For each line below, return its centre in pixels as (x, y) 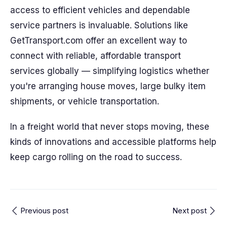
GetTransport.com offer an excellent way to (99, 41)
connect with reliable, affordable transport (96, 56)
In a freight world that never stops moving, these (110, 127)
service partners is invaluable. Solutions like (99, 25)
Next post (190, 211)
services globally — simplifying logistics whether (110, 71)
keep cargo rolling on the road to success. (96, 157)
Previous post (44, 211)
